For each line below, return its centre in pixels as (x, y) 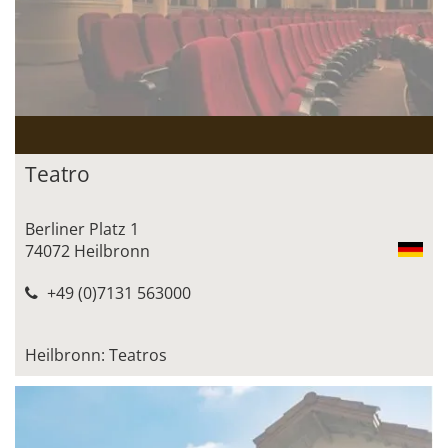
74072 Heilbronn (87, 250)
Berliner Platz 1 (82, 228)
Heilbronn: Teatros (96, 354)
